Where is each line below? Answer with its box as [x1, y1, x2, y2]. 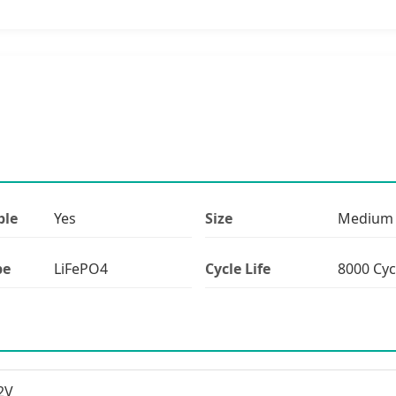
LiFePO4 [53, 258, 108, 278]
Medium [337, 208, 393, 228]
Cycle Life [204, 258, 270, 278]
